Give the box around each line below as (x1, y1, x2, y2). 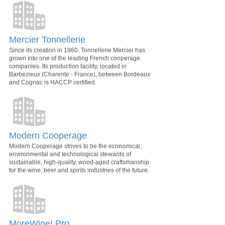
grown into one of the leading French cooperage (9, 55, 140, 62)
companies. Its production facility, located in (9, 63, 127, 70)
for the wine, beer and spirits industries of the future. (9, 167, 149, 174)
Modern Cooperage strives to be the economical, (9, 143, 142, 150)
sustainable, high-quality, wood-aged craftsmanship (9, 159, 149, 166)
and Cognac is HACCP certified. (9, 79, 96, 86)
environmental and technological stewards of (9, 151, 131, 158)
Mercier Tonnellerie (9, 35, 85, 45)
